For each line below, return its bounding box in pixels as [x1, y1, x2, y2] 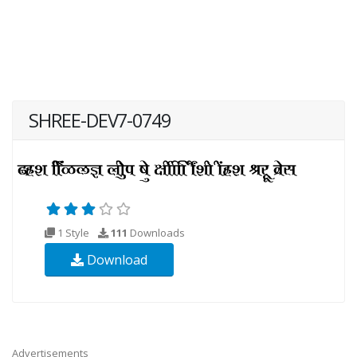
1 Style [55, 225, 92, 240]
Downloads [127, 225, 185, 240]
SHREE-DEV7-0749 [29, 107, 171, 133]
